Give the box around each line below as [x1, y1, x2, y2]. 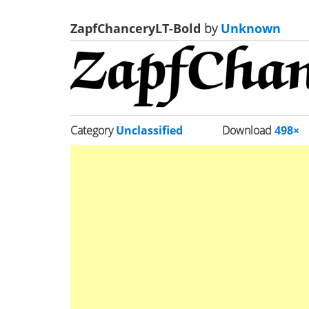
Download [222, 123, 275, 138]
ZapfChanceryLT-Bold [70, 20, 204, 37]
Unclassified [116, 123, 183, 138]
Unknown [217, 20, 281, 37]
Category [70, 123, 116, 138]
